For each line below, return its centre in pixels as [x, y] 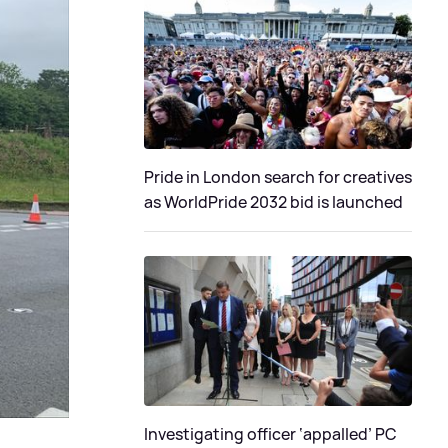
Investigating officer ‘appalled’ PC [270, 434]
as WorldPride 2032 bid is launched [273, 201]
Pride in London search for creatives [278, 176]
